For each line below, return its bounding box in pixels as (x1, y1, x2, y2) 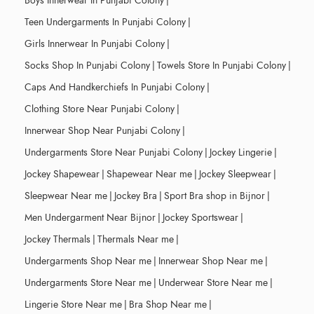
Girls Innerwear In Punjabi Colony (25, 36, 165, 50)
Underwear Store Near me (158, 275, 268, 289)
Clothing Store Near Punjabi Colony (25, 102, 175, 116)
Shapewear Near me (107, 167, 192, 181)
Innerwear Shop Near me (158, 254, 263, 268)
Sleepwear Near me (25, 189, 107, 203)
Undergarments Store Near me (25, 275, 151, 289)
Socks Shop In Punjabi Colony (25, 58, 150, 72)
